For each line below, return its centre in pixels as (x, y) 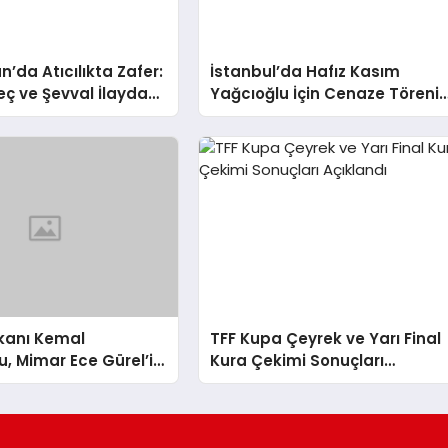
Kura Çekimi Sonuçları (297, 360)
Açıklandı (247, 382)
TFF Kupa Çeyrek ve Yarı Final (326, 338)
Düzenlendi (254, 115)
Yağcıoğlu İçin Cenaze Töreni (325, 93)
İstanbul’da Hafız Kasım (305, 71)
